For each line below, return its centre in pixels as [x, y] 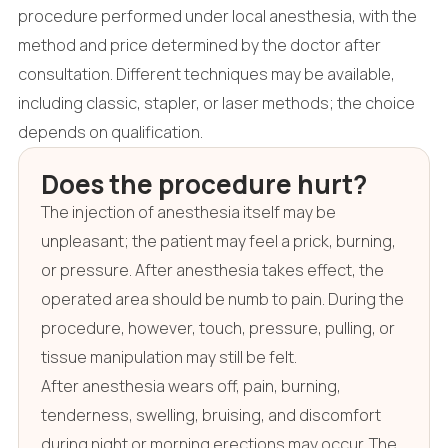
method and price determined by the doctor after [199, 44]
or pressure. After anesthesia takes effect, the [212, 269]
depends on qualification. [110, 131]
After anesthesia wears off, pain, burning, [190, 385]
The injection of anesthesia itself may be [188, 211]
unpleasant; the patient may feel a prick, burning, [218, 240]
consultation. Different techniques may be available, [206, 73]
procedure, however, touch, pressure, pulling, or [217, 327]
